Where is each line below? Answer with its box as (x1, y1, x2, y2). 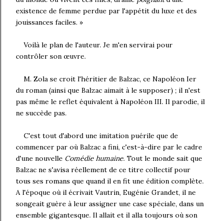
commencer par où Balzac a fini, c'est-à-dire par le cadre (16, 143, 202, 151)
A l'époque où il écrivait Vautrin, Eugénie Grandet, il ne (16, 188, 196, 197)
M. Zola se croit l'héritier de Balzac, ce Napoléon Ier (24, 74, 196, 83)
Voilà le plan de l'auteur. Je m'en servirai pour (24, 40, 173, 49)
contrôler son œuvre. (16, 52, 86, 61)
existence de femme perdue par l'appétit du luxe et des (16, 6, 197, 15)
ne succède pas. (16, 109, 67, 117)
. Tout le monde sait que (123, 154, 202, 163)
